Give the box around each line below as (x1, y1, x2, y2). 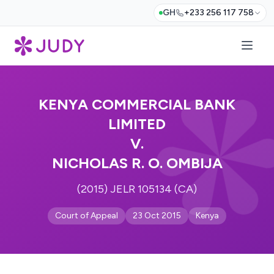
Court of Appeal (55, 210, 118, 221)
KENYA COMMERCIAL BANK (39, 95, 235, 113)
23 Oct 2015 (133, 210, 181, 221)
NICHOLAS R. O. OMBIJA (51, 154, 223, 172)
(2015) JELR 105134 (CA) (77, 182, 197, 196)
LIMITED (108, 115, 166, 133)
